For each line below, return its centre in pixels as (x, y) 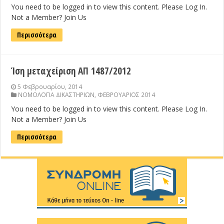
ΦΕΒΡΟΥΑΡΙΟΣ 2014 (126, 95)
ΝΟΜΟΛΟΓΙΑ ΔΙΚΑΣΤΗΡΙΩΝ (56, 95)
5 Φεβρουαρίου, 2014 (50, 87)
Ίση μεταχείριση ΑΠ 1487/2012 (71, 71)
